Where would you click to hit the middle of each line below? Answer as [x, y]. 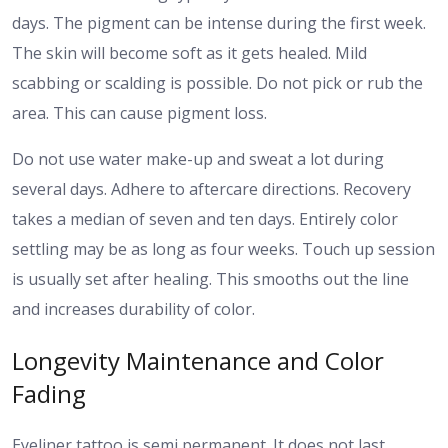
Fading [49, 393]
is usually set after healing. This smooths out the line [210, 278]
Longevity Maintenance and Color [198, 360]
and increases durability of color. [133, 308]
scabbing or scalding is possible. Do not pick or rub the [217, 82]
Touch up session [368, 248]
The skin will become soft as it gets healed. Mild [189, 52]
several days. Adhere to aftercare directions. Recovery [211, 188]
